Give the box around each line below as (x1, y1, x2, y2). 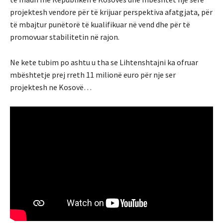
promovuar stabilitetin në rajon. (10, 32, 119, 42)
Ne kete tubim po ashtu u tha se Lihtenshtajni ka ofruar (10, 57, 198, 68)
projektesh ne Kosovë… (10, 82, 92, 93)
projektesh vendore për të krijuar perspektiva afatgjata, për (10, 7, 213, 17)
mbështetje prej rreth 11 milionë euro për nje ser (10, 70, 176, 80)
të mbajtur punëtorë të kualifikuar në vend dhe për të (10, 19, 190, 30)
